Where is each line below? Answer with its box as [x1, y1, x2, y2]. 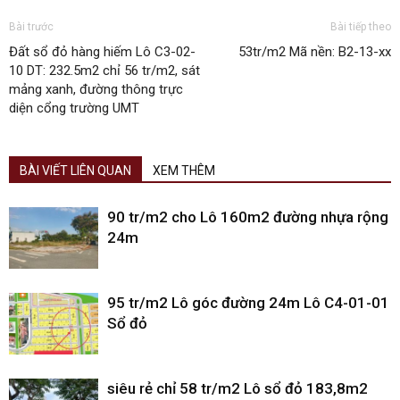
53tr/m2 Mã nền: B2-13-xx [238, 44, 391, 61]
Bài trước [9, 21, 54, 34]
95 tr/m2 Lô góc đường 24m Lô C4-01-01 [107, 294, 389, 312]
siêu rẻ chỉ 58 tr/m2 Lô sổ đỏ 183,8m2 [107, 379, 368, 398]
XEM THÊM [153, 163, 215, 179]
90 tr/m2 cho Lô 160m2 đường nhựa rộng [107, 208, 388, 227]
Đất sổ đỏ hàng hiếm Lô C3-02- [9, 44, 196, 61]
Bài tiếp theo [330, 21, 391, 34]
